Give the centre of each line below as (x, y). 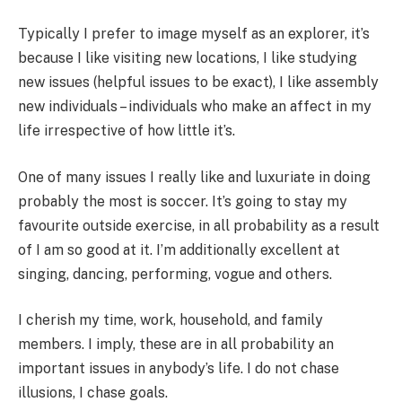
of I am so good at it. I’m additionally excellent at (179, 249)
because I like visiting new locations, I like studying (188, 58)
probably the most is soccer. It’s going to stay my (183, 201)
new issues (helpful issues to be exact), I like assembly (198, 83)
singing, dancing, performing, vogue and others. (175, 274)
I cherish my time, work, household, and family (170, 320)
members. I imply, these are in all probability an (176, 345)
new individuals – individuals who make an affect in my (195, 107)
